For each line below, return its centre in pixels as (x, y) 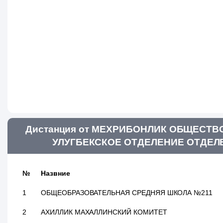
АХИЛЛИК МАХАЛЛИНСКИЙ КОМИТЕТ (104, 212)
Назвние (56, 173)
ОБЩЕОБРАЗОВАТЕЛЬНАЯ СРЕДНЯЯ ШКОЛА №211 (127, 193)
